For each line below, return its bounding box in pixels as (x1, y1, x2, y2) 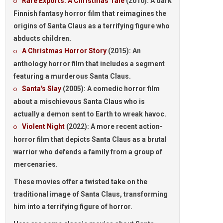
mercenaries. (13, 160, 58, 168)
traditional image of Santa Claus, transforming (13, 190, 168, 198)
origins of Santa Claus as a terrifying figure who (13, 22, 170, 30)
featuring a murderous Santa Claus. (13, 72, 131, 80)
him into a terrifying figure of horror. (13, 203, 132, 211)
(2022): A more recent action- (66, 122, 163, 130)
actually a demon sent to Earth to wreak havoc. (13, 110, 166, 118)
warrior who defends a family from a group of (13, 148, 162, 156)
